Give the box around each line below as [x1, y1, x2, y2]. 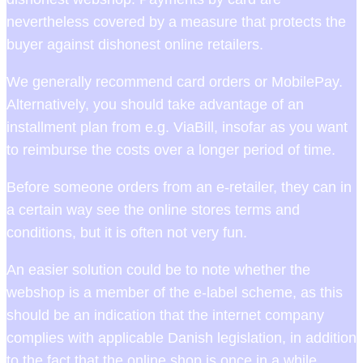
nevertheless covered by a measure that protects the [6, 14, 346, 31]
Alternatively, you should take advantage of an [6, 96, 304, 113]
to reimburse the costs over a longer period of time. [6, 142, 335, 159]
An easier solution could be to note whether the [6, 262, 310, 279]
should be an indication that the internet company [6, 307, 324, 324]
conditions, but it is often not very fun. [6, 224, 247, 241]
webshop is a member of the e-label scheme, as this [6, 284, 343, 301]
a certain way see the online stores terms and [6, 202, 300, 219]
